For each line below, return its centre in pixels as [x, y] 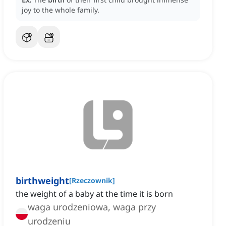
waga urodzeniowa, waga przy [92, 207]
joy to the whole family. [61, 10]
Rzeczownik [92, 181]
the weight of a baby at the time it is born [94, 194]
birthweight [42, 181]
